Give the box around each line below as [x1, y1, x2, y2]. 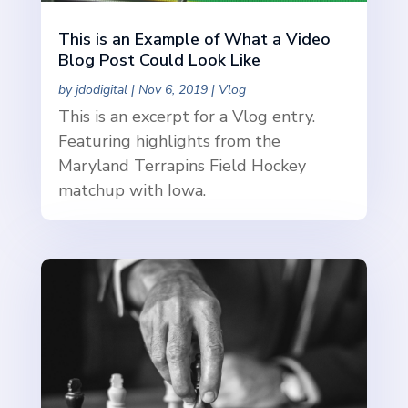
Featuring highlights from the [57, 130, 280, 153]
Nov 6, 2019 [138, 81, 208, 99]
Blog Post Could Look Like [57, 49, 260, 72]
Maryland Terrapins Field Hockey [57, 155, 306, 178]
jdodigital [75, 81, 127, 99]
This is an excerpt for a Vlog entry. [57, 106, 315, 128]
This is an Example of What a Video [57, 28, 331, 51]
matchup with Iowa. [57, 179, 206, 202]
